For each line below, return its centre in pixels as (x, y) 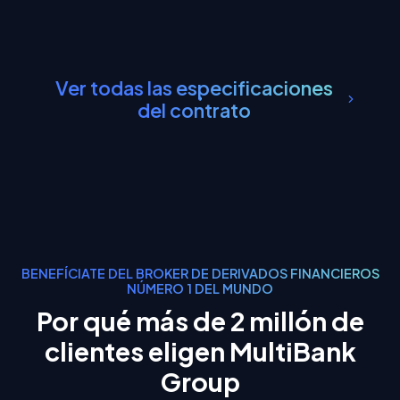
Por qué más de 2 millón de (200, 320)
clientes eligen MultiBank (200, 350)
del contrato (194, 110)
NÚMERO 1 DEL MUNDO (200, 289)
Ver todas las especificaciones (194, 87)
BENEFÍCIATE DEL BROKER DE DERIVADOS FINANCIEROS (200, 274)
